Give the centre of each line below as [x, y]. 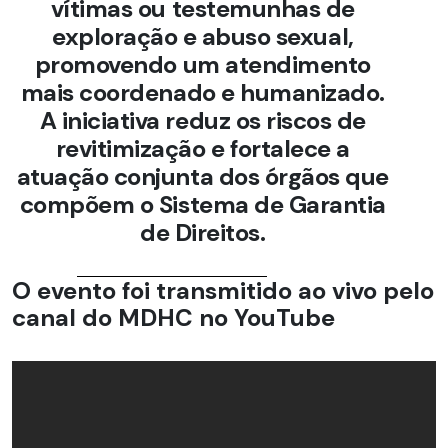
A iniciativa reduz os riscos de [202, 121]
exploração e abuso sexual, [203, 37]
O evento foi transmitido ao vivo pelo [223, 291]
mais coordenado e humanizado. [202, 93]
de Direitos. [203, 233]
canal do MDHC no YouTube [173, 318]
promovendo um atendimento [202, 65]
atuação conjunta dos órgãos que [202, 177]
